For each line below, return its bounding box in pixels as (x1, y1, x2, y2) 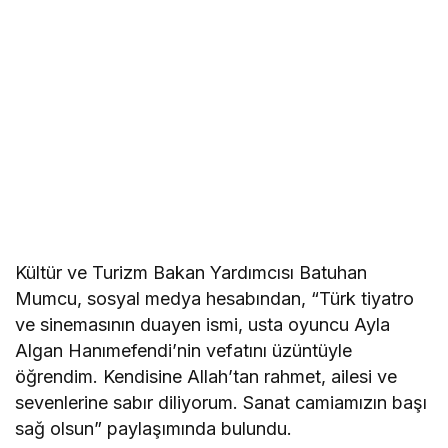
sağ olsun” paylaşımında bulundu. (15, 418, 293, 440)
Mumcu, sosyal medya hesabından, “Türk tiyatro (15, 288, 415, 310)
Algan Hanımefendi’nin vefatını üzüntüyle (15, 340, 353, 362)
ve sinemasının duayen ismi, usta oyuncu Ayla (15, 314, 391, 336)
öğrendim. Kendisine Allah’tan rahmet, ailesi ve (15, 366, 398, 388)
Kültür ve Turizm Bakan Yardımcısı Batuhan (15, 262, 368, 284)
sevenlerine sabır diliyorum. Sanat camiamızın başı (15, 392, 428, 414)
